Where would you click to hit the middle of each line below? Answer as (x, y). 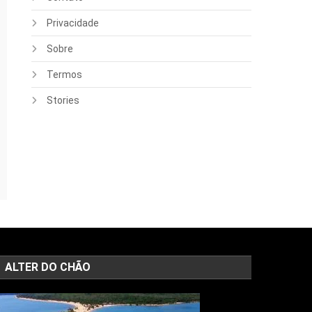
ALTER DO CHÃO (47, 267)
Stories (63, 100)
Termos (65, 74)
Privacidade (73, 23)
